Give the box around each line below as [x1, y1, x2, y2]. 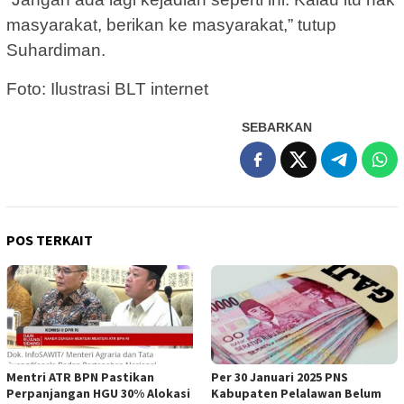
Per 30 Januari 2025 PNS [211, 369, 348, 386]
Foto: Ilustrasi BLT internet [6, 79, 208, 99]
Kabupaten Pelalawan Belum [211, 385, 381, 402]
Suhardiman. [6, 41, 106, 60]
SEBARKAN [242, 120, 312, 135]
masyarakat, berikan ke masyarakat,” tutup [6, 15, 336, 35]
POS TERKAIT [6, 231, 93, 250]
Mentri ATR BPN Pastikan [6, 369, 154, 386]
